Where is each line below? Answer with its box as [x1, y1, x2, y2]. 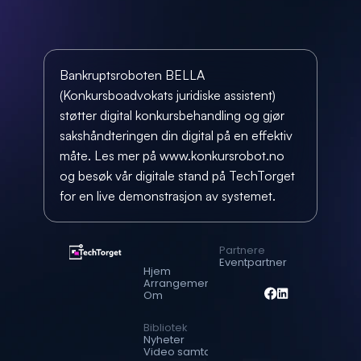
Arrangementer [143, 275, 226, 291]
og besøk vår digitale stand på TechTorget [60, 168, 295, 184]
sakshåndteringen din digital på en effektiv [60, 127, 293, 143]
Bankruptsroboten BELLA [60, 67, 205, 83]
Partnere [218, 243, 265, 258]
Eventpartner [218, 255, 287, 270]
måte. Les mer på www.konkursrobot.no [60, 147, 284, 164]
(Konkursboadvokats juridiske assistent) [60, 87, 276, 103]
